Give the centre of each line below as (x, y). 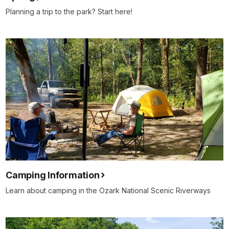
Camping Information (53, 175)
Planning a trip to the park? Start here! (69, 11)
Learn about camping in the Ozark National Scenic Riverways (108, 191)
